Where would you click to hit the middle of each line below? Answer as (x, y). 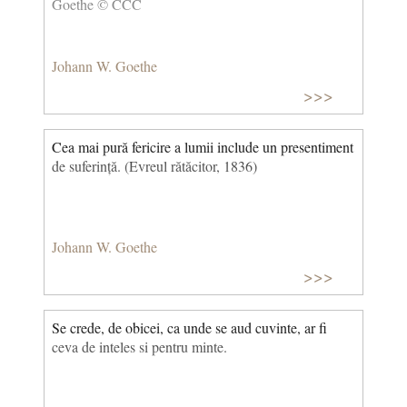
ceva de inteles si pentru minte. (139, 347)
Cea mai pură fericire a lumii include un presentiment (203, 147)
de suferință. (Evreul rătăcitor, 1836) (154, 166)
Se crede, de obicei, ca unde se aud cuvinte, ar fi (189, 328)
